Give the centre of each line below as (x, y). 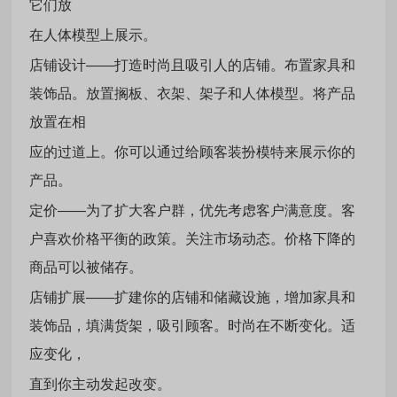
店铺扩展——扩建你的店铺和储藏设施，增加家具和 (193, 297)
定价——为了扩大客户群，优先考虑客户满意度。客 (193, 210)
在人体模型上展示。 (93, 35)
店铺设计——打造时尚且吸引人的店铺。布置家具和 (193, 65)
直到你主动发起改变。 (101, 384)
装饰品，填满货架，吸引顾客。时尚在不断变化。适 (193, 326)
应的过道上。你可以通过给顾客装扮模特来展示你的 (193, 152)
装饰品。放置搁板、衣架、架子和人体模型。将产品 (193, 93)
